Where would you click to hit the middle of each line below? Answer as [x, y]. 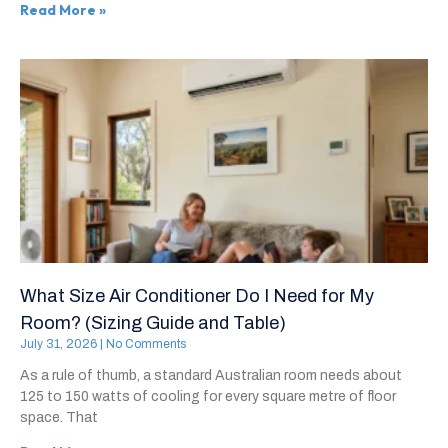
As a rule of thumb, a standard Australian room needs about [211, 376]
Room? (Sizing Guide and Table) [153, 323]
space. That [59, 418]
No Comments [144, 344]
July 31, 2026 [60, 344]
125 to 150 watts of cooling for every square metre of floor [208, 397]
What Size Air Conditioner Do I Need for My [197, 296]
